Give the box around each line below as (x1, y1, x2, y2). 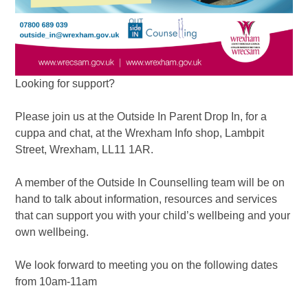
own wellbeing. (15, 225, 89, 238)
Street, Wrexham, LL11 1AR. (15, 143, 154, 155)
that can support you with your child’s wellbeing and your (15, 209, 291, 221)
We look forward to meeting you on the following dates (15, 258, 278, 271)
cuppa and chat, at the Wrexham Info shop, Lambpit (15, 126, 265, 139)
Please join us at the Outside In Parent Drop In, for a (15, 110, 267, 122)
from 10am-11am (15, 275, 98, 287)
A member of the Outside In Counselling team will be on (15, 176, 285, 188)
